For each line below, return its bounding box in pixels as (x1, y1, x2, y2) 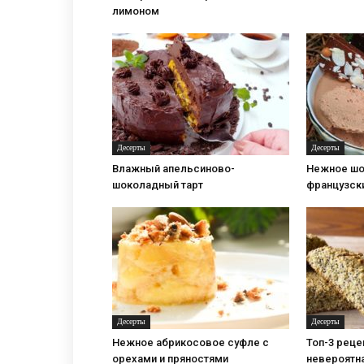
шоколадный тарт (112, 179, 203, 192)
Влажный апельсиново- (112, 162, 235, 175)
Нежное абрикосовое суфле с (112, 336, 269, 349)
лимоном (112, 5, 159, 18)
